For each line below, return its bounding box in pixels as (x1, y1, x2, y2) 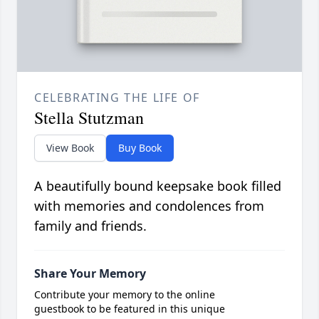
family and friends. (34, 217, 147, 235)
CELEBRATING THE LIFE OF (34, 90, 200, 106)
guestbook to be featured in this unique (34, 302, 225, 316)
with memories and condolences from (34, 197, 264, 215)
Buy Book (118, 141, 162, 155)
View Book (46, 141, 94, 155)
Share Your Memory (34, 266, 146, 282)
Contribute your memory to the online (34, 288, 215, 302)
